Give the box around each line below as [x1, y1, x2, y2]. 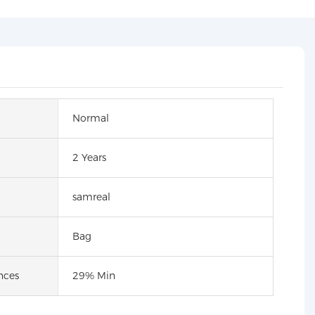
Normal [72, 111, 109, 124]
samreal [72, 190, 110, 203]
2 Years [72, 150, 106, 164]
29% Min [72, 269, 115, 282]
